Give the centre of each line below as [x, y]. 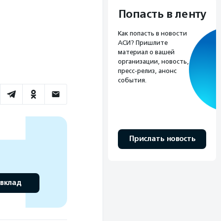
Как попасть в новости [152, 34]
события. [132, 80]
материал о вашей [146, 52]
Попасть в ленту [162, 15]
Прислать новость [162, 139]
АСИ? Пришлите [143, 43]
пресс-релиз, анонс [147, 71]
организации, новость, [153, 62]
